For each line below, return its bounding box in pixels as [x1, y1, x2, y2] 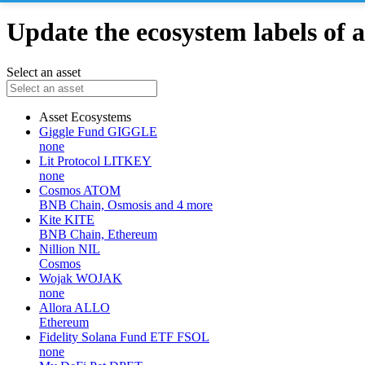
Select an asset [7, 64, 81, 79]
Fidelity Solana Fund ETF [39, 329, 174, 344]
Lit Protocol [39, 153, 100, 168]
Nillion [39, 241, 75, 256]
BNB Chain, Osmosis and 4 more [39, 197, 213, 212]
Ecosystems [71, 109, 131, 124]
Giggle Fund [39, 124, 104, 139]
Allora [39, 300, 72, 314]
